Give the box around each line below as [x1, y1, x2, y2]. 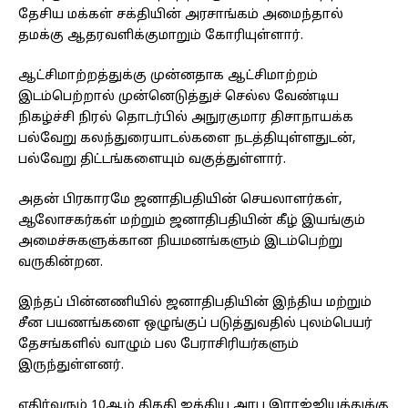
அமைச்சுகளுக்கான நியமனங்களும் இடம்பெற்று [18, 234, 342, 250]
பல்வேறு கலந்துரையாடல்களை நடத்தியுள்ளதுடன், [18, 131, 356, 148]
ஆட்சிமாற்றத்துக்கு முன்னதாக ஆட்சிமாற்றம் [18, 68, 318, 85]
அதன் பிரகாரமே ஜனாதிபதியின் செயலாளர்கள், [18, 192, 342, 209]
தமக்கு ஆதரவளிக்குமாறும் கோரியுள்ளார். [18, 28, 303, 45]
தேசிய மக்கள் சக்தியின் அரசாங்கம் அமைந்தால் [18, 7, 343, 24]
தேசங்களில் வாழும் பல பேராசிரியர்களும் [18, 337, 299, 353]
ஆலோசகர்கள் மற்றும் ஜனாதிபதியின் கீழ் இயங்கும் [18, 213, 365, 229]
